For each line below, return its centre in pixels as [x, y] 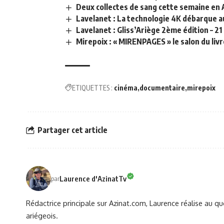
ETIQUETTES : [92, 88]
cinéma [126, 88]
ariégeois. [42, 216]
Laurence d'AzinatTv [93, 178]
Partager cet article [72, 130]
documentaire [162, 88]
